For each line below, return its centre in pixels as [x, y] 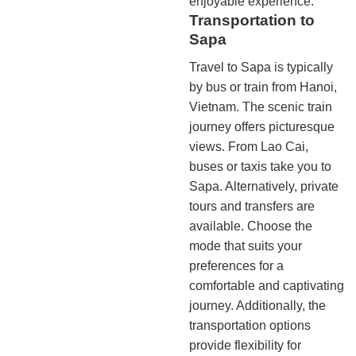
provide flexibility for [245, 345]
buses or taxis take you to [260, 166]
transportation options [250, 325]
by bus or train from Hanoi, [263, 87]
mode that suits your [245, 246]
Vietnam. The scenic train [260, 106]
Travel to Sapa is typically [261, 67]
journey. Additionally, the [257, 305]
